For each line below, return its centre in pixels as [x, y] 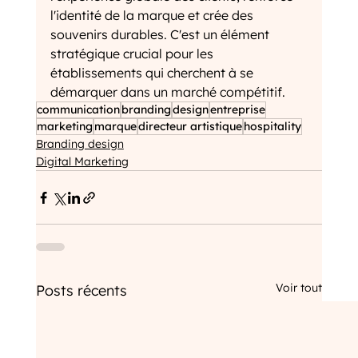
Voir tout [299, 288]
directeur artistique [190, 127]
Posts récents [81, 291]
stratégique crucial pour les [133, 54]
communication [78, 110]
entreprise [237, 110]
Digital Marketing [82, 162]
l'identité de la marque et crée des [153, 16]
